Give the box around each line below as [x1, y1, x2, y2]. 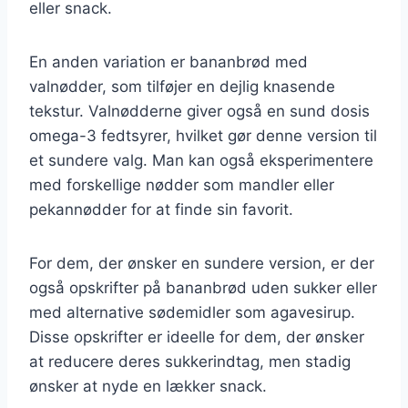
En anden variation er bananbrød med [29, 52, 308, 71]
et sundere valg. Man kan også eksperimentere [29, 150, 373, 169]
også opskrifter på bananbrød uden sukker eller [29, 278, 377, 297]
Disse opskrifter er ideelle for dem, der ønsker [29, 327, 364, 346]
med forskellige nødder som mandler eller [29, 175, 334, 194]
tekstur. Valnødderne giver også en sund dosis [29, 101, 370, 120]
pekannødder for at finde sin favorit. [29, 199, 293, 219]
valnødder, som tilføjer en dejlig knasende [29, 76, 335, 96]
